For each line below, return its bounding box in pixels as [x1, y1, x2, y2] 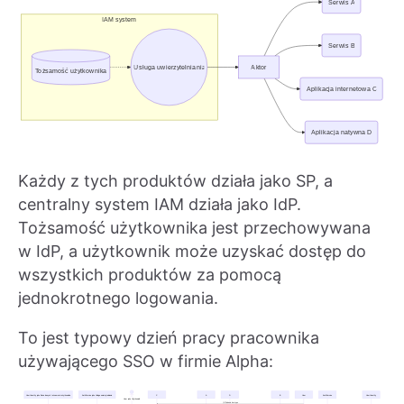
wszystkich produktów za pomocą [18, 265, 281, 285]
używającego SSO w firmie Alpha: [18, 352, 273, 372]
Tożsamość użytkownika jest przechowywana [18, 218, 371, 238]
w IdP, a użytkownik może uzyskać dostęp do [18, 242, 366, 262]
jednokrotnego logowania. [18, 289, 218, 308]
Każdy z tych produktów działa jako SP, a [18, 171, 333, 191]
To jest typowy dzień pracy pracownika [18, 328, 319, 348]
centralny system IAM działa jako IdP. [18, 195, 301, 215]
